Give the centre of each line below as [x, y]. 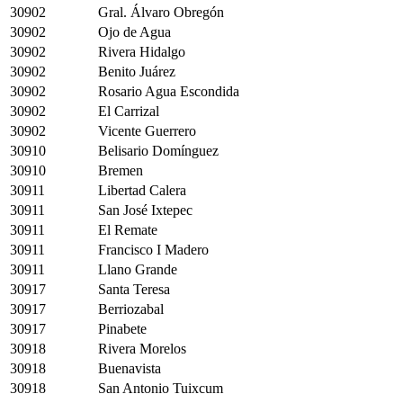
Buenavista [130, 368]
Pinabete [122, 328]
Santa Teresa [134, 289]
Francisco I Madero [153, 249]
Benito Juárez [137, 71]
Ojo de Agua [134, 31]
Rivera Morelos [142, 348]
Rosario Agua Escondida [169, 91]
